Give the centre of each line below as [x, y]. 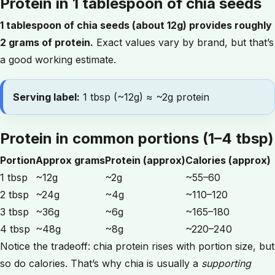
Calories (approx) [228, 160]
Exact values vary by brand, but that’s [184, 42]
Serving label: [46, 97]
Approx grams [70, 160]
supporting [226, 263]
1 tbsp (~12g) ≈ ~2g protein [145, 97]
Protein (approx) [145, 160]
